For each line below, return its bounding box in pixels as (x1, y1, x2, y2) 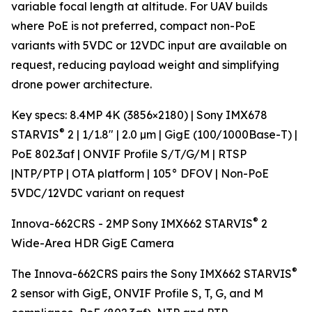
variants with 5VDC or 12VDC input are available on (11, 38, 287, 53)
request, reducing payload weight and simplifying (11, 58, 279, 72)
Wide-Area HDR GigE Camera (11, 236, 174, 251)
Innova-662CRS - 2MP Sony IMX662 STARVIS (11, 217, 253, 231)
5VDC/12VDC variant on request (11, 186, 185, 201)
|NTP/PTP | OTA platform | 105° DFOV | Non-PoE (11, 166, 269, 181)
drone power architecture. (11, 77, 152, 92)
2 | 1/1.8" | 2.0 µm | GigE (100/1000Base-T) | (65, 127, 297, 142)
